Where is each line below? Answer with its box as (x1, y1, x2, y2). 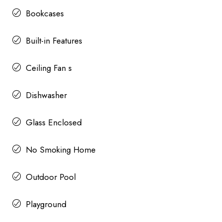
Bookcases (26, 7, 64, 20)
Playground (26, 198, 66, 211)
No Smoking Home (26, 144, 96, 156)
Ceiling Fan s (26, 62, 72, 74)
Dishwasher (26, 89, 67, 102)
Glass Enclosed (26, 116, 82, 129)
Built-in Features (26, 35, 82, 47)
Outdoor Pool (26, 171, 76, 183)
